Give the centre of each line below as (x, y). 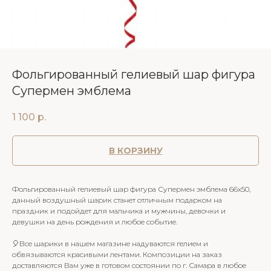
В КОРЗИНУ (135, 151)
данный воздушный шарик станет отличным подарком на (117, 200)
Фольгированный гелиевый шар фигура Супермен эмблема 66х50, (131, 189)
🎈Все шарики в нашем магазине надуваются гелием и (110, 244)
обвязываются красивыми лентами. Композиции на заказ (117, 255)
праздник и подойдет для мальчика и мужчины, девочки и (119, 211)
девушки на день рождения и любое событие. (95, 222)
